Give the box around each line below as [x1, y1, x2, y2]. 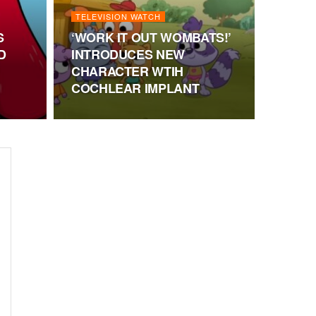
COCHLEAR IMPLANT [71, 79, 200, 97]
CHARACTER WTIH [71, 62, 183, 80]
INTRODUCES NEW [71, 45, 185, 63]
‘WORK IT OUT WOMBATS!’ [71, 28, 232, 47]
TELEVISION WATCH [75, 11, 161, 22]
